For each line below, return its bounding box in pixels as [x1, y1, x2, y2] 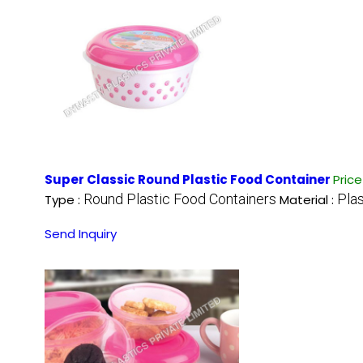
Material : [280, 190, 337, 208]
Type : [45, 190, 83, 208]
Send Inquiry [45, 224, 117, 242]
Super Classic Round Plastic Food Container [45, 170, 333, 188]
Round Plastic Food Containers [83, 190, 276, 207]
